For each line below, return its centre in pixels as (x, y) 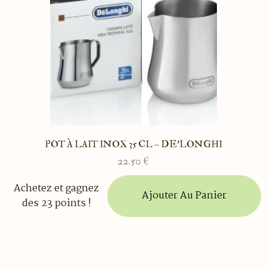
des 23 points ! (56, 203)
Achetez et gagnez (57, 188)
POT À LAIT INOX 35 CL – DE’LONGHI (133, 144)
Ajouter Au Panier (184, 195)
